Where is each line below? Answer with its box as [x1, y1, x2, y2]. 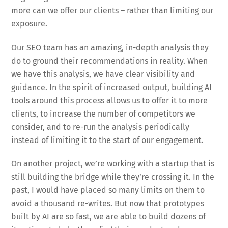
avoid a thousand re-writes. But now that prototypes [11, 198, 205, 209]
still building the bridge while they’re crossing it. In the [11, 172, 215, 182]
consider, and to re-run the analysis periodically [11, 122, 190, 132]
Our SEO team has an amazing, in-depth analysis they [11, 42, 209, 52]
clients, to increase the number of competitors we [11, 108, 196, 119]
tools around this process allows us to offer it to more [11, 95, 208, 105]
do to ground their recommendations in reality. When [11, 55, 208, 66]
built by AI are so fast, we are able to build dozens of [11, 212, 206, 222]
